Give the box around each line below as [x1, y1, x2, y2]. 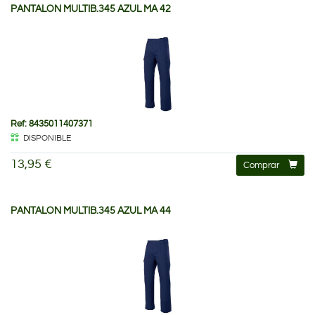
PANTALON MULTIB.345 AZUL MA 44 [11, 205, 171, 216]
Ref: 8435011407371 [11, 118, 93, 129]
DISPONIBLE [23, 133, 71, 143]
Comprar [243, 160, 279, 170]
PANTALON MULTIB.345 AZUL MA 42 [11, 4, 171, 14]
